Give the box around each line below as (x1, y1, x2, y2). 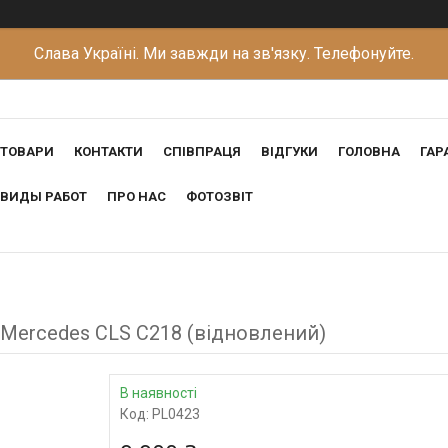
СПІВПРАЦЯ (163, 144, 241, 160)
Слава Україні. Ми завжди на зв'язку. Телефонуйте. (34, 44, 414, 63)
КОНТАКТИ (74, 144, 143, 160)
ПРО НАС (107, 189, 166, 205)
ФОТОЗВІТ (186, 189, 253, 205)
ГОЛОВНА (338, 144, 400, 160)
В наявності (120, 384, 197, 401)
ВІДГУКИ (261, 144, 318, 160)
